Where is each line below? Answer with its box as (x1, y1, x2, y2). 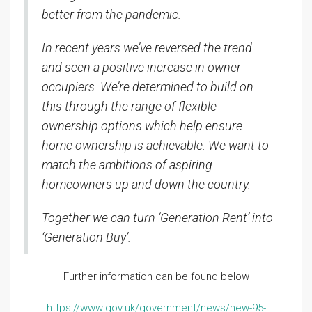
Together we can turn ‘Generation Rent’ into (42, 210, 273, 225)
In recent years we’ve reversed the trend (42, 40, 252, 55)
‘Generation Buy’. (42, 230, 131, 244)
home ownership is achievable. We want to (42, 138, 269, 153)
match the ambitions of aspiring (42, 157, 212, 172)
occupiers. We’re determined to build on (42, 79, 253, 94)
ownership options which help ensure (42, 118, 242, 133)
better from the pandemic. (42, 7, 181, 22)
